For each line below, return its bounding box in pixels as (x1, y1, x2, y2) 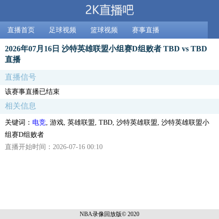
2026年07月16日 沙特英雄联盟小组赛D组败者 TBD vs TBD (5, 44, 207, 53)
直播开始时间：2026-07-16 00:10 (5, 143, 103, 151)
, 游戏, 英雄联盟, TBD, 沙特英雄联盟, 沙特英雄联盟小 (46, 118, 209, 126)
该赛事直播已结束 (5, 88, 60, 95)
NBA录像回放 (80, 210, 116, 218)
